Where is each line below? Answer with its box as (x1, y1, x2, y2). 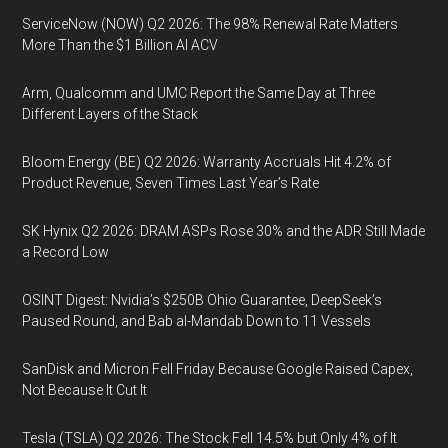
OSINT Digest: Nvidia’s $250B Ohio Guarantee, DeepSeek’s (22, 292, 383, 308)
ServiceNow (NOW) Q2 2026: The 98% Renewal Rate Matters (22, 16, 399, 32)
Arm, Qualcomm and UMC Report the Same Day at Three (22, 85, 376, 101)
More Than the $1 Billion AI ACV (22, 37, 219, 53)
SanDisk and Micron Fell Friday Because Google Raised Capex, (22, 361, 414, 377)
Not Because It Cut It (22, 382, 148, 398)
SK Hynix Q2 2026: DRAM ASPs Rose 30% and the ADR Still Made (22, 223, 426, 239)
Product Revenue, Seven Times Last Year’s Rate (22, 175, 320, 191)
